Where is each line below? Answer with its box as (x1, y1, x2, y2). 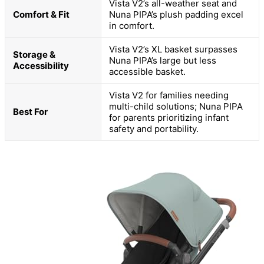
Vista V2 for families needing (109, 89, 229, 101)
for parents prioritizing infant (109, 111, 229, 123)
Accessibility (13, 60, 69, 71)
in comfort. (109, 19, 154, 31)
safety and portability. (109, 123, 199, 134)
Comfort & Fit (13, 8, 70, 20)
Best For (13, 105, 48, 117)
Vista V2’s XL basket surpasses (109, 43, 237, 55)
